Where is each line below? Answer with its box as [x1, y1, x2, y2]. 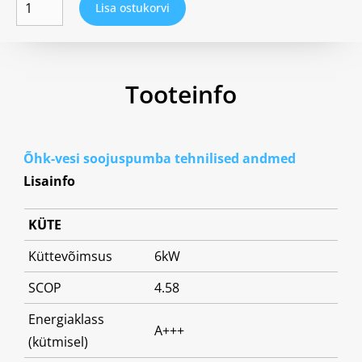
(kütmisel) [28, 333, 88, 351]
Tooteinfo [125, 78, 237, 111]
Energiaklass [28, 310, 104, 328]
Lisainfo [23, 172, 76, 190]
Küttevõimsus [28, 247, 112, 265]
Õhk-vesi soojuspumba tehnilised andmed [23, 149, 297, 167]
